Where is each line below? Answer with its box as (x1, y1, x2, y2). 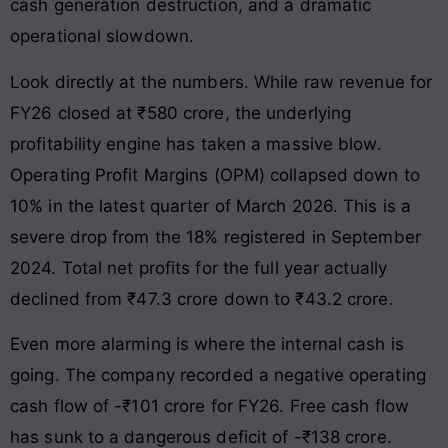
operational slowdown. (10, 26, 195, 47)
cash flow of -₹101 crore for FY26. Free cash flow (10, 396, 409, 417)
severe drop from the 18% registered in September (10, 226, 421, 247)
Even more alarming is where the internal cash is (10, 334, 404, 355)
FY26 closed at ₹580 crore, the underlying (10, 102, 352, 123)
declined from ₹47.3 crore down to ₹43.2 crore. (10, 288, 394, 309)
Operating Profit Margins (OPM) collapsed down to (10, 164, 420, 185)
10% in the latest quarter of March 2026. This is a (10, 195, 412, 216)
